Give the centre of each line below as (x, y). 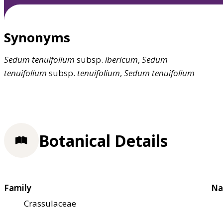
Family (18, 188)
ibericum (121, 60)
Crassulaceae (50, 203)
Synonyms (37, 38)
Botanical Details (103, 140)
